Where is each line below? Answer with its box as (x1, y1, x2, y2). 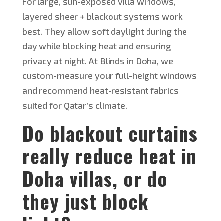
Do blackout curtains (22, 118, 198, 147)
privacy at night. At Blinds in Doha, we (22, 55, 173, 67)
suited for (22, 100, 64, 111)
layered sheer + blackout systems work (22, 11, 183, 22)
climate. (93, 100, 127, 111)
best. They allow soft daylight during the (22, 26, 187, 37)
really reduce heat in (22, 141, 197, 170)
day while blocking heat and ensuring (22, 40, 171, 52)
